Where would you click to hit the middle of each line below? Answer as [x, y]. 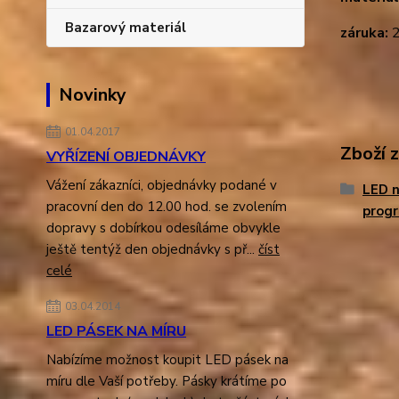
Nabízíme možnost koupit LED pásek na [167, 360]
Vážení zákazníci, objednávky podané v [162, 185]
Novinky [93, 95]
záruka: [364, 33]
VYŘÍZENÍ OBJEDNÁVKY [126, 157]
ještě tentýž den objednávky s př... [152, 249]
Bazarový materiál [126, 28]
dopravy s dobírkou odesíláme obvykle [163, 228]
